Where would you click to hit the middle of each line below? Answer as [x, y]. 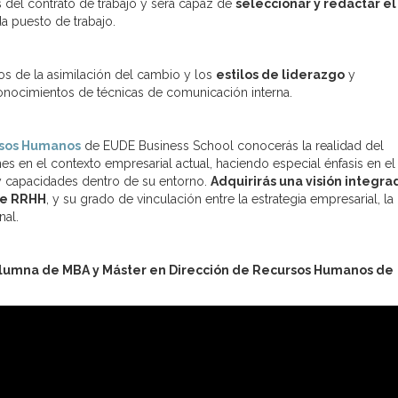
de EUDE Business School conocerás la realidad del [232, 145]
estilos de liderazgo [280, 74]
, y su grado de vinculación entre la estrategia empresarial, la [220, 199]
